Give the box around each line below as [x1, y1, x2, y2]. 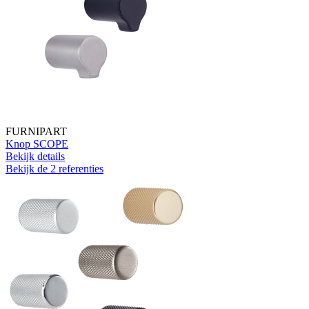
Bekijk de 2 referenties [6, 162, 103, 175]
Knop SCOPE [6, 137, 68, 150]
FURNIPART [6, 125, 67, 137]
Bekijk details [6, 150, 65, 162]
